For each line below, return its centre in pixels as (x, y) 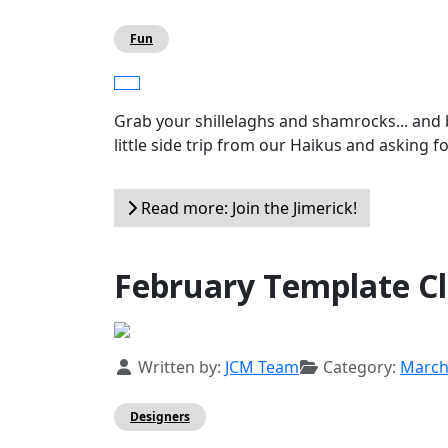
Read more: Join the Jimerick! (247, 208)
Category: (359, 367)
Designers (160, 417)
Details (141, 366)
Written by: (179, 367)
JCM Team (262, 367)
